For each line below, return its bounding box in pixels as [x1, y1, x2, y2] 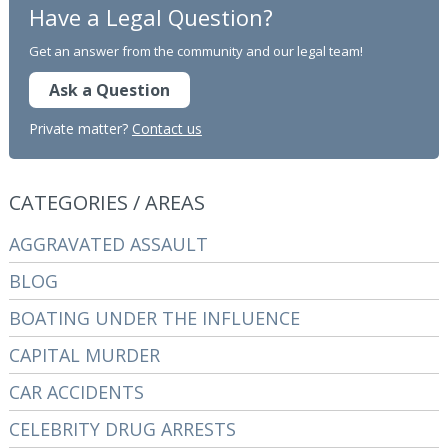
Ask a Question [48, 79, 170, 101]
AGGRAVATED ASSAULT [8, 232, 208, 256]
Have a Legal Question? [28, 2, 273, 32]
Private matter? [28, 119, 132, 138]
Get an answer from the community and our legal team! [28, 42, 363, 60]
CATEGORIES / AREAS [8, 189, 205, 216]
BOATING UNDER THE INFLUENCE [8, 306, 300, 330]
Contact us [131, 119, 202, 138]
